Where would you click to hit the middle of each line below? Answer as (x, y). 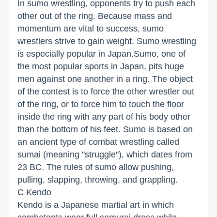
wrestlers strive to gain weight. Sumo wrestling (107, 41)
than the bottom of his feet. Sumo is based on (105, 129)
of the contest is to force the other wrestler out (106, 91)
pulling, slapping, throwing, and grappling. (98, 179)
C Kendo (35, 192)
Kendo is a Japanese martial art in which (96, 205)
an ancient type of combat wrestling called (99, 142)
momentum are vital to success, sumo (91, 28)
